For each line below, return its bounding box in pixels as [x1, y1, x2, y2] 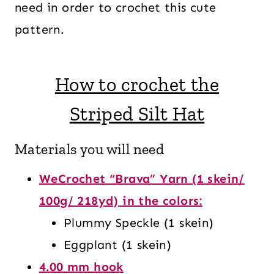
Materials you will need [15, 139, 165, 158]
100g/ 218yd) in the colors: [39, 193, 202, 208]
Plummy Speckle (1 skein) [64, 215, 214, 230]
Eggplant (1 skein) [64, 237, 172, 252]
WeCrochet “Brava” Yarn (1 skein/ [39, 171, 245, 186]
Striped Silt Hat [69, 102, 205, 125]
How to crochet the [54, 72, 220, 96]
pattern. [15, 21, 65, 37]
